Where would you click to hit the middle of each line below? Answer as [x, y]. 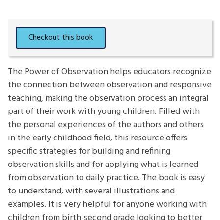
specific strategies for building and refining [89, 152]
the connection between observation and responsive [110, 85]
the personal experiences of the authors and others [106, 125]
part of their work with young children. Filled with [104, 112]
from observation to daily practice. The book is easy [106, 178]
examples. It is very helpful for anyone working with [107, 205]
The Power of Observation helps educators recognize [110, 72]
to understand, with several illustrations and [91, 192]
